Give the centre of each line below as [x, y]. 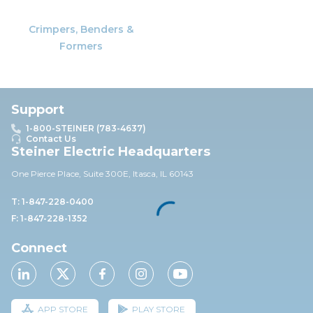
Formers [81, 46]
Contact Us [51, 139]
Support [38, 110]
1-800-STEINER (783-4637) [86, 128]
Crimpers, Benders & [81, 30]
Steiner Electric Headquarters [111, 152]
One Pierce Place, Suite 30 [64, 174]
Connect [39, 248]
